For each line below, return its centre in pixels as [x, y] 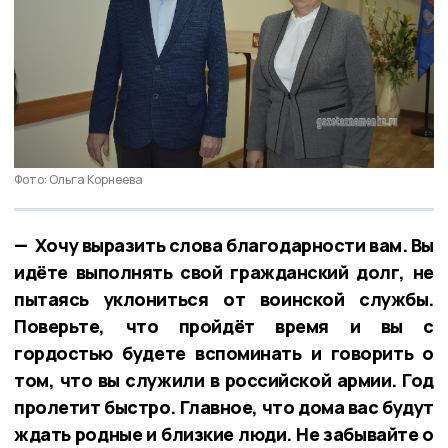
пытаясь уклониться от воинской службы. [224, 298]
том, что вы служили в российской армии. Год [224, 379]
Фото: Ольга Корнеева [78, 179]
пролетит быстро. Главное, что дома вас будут [224, 406]
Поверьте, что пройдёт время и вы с [224, 325]
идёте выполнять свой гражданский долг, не [224, 271]
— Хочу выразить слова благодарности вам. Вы [224, 244]
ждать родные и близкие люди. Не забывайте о [224, 433]
